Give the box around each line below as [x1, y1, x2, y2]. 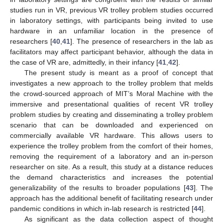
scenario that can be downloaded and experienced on [10, 120, 213, 129]
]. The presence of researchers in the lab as [70, 37, 214, 45]
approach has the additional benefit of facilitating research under [10, 194, 213, 202]
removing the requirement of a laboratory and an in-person [10, 152, 213, 160]
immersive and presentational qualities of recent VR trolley [10, 100, 213, 108]
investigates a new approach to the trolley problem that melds [10, 79, 213, 87]
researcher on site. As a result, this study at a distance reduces [10, 162, 213, 171]
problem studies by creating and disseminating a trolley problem [10, 110, 213, 118]
